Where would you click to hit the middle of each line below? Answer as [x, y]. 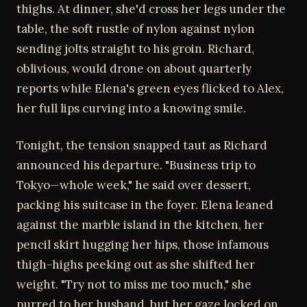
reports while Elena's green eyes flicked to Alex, [150, 88]
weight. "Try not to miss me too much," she [134, 284]
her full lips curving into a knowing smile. [131, 108]
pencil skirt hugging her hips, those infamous [143, 245]
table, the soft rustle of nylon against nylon [136, 28]
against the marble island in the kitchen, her [140, 225]
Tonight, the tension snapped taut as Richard [142, 145]
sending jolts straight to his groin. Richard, [135, 48]
